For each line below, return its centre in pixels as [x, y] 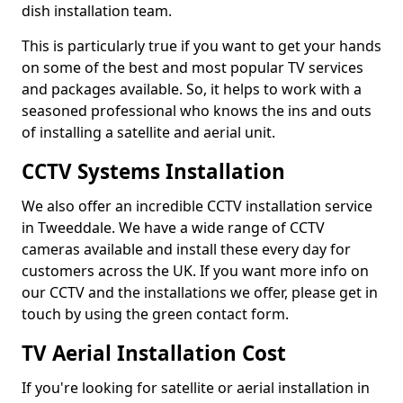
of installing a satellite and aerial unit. [148, 132]
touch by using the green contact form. [155, 314]
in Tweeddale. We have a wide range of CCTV [173, 228]
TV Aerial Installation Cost [154, 353]
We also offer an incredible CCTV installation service [197, 206]
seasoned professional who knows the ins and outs [197, 111]
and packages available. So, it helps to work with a [192, 89]
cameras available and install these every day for [186, 249]
